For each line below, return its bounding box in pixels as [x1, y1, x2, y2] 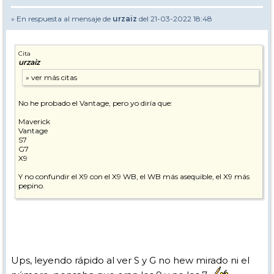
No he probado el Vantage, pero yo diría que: [18, 98, 172, 108]
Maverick [18, 117, 50, 126]
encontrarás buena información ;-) [116, 199, 239, 209]
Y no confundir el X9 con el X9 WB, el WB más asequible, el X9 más [18, 172, 250, 181]
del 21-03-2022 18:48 [137, 14, 212, 23]
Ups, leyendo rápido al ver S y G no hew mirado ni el [11, 254, 250, 266]
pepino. [18, 181, 45, 190]
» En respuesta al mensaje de [11, 14, 113, 23]
